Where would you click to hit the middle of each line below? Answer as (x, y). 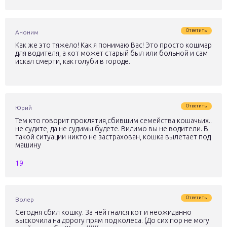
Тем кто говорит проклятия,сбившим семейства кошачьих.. (113, 121)
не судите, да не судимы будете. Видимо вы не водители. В (112, 129)
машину (28, 145)
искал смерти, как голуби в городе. (73, 61)
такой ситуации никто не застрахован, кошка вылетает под (113, 137)
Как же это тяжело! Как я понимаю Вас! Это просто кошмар (113, 45)
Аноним (27, 32)
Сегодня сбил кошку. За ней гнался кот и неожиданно (103, 212)
